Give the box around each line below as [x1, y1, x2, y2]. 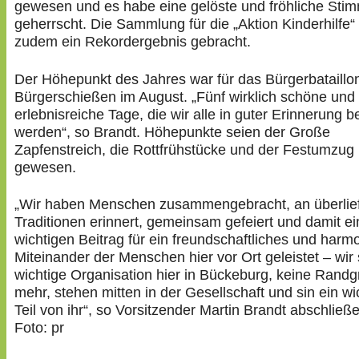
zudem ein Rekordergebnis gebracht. [14, 34, 251, 50]
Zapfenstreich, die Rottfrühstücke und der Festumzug [14, 141, 354, 158]
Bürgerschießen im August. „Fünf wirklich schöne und [14, 88, 355, 105]
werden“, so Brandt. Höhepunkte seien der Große [14, 123, 330, 140]
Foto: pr [14, 319, 64, 336]
